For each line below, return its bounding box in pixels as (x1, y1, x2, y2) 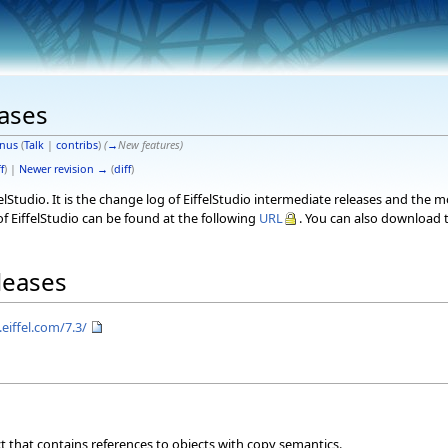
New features (117, 137, 180, 152)
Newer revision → (18, 161, 108, 176)
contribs (55, 137, 98, 152)
